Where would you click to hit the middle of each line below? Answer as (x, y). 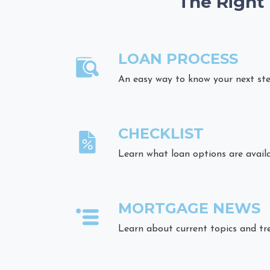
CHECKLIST (161, 134)
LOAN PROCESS (178, 59)
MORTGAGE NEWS (189, 209)
